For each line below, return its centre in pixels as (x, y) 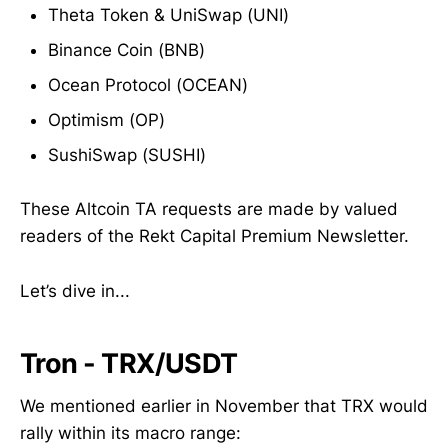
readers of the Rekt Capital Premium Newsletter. (214, 236)
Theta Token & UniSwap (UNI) (168, 15)
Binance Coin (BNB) (126, 50)
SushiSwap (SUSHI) (127, 155)
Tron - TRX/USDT (129, 364)
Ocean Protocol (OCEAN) (148, 85)
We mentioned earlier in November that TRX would (224, 405)
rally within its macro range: (130, 432)
